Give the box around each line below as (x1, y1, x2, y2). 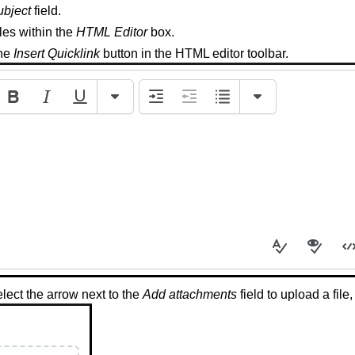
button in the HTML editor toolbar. (99, 47, 288, 61)
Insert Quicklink (13, 47, 100, 61)
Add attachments (142, 288, 237, 302)
